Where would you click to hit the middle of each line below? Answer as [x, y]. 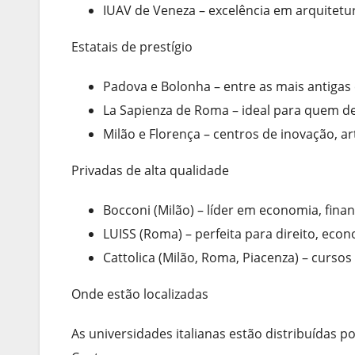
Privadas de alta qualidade [150, 170]
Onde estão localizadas [140, 294]
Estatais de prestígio [132, 46]
